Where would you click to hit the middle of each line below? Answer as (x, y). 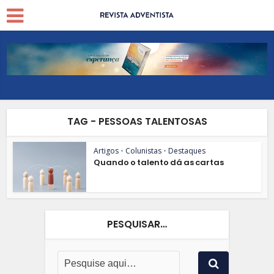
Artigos (106, 150)
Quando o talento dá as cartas (159, 162)
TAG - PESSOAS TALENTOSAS (137, 121)
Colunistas (144, 150)
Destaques (187, 150)
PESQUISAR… (137, 224)
